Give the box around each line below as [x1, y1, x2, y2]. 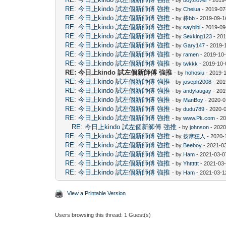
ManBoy [183, 96, 204, 103]
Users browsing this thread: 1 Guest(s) [55, 211, 151, 218]
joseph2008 [183, 78, 212, 85]
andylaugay [183, 87, 212, 94]
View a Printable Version [67, 190, 126, 196]
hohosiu [185, 69, 205, 76]
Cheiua [183, 6, 201, 12]
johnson [190, 124, 209, 130]
